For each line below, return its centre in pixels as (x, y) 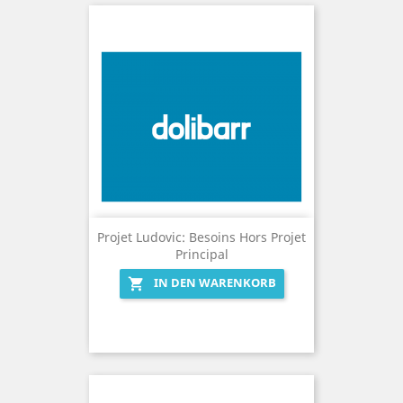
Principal (201, 255)
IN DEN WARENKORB (215, 283)
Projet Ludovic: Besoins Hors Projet (201, 237)
